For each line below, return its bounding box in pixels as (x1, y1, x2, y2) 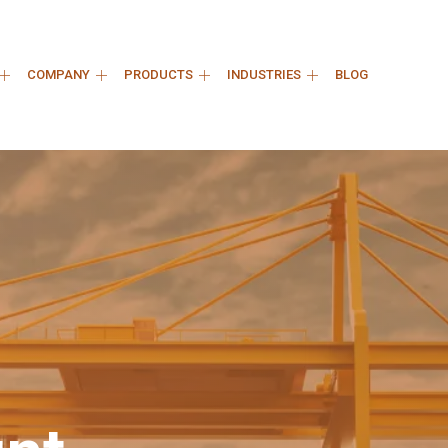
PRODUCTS (123, 67, 193, 82)
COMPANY (26, 67, 90, 82)
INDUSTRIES (226, 67, 301, 82)
